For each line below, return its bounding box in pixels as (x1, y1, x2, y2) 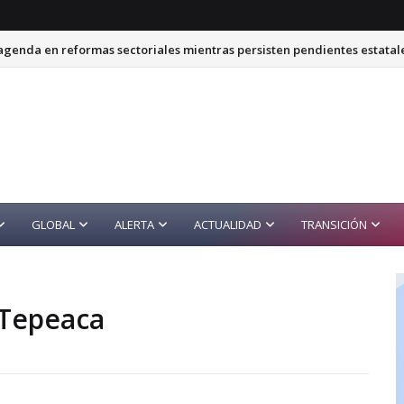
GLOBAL (32, 216, 75, 233)
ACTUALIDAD (194, 216, 262, 233)
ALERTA (115, 216, 154, 233)
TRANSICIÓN (301, 216, 367, 233)
